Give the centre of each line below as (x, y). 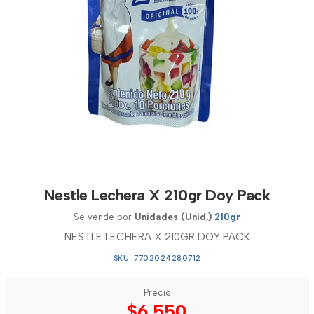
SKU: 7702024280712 (157, 258)
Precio (157, 293)
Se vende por (104, 217)
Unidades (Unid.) (173, 217)
